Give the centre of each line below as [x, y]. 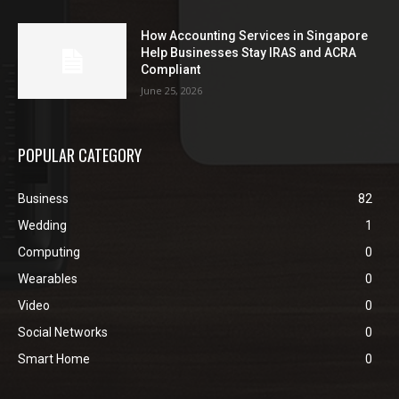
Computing [49, 252]
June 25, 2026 [172, 91]
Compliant [171, 70]
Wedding [42, 226]
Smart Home [54, 359]
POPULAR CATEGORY [80, 155]
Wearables [48, 279]
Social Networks [63, 333]
